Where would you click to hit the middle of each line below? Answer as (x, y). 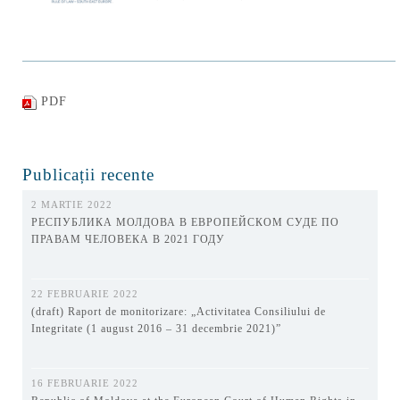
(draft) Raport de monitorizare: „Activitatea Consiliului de (179, 311)
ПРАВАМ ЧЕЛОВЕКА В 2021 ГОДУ (128, 239)
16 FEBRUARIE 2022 (85, 383)
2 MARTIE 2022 (72, 204)
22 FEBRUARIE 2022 (85, 293)
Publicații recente (88, 174)
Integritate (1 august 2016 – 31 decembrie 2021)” (156, 328)
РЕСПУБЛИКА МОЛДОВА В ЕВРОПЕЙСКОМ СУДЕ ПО (185, 222)
